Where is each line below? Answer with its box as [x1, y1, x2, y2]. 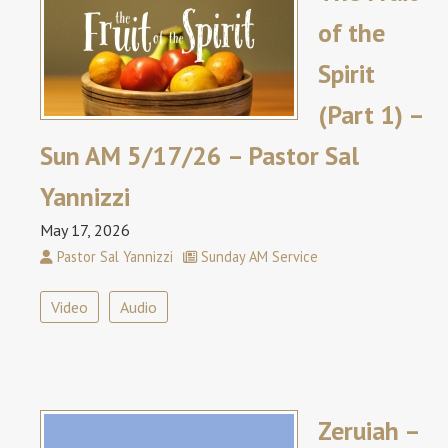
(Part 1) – [318, 98, 423, 132]
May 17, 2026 [40, 220, 130, 241]
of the [318, 16, 385, 50]
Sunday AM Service [197, 247, 318, 267]
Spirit [318, 57, 375, 91]
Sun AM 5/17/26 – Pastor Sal [40, 139, 359, 173]
